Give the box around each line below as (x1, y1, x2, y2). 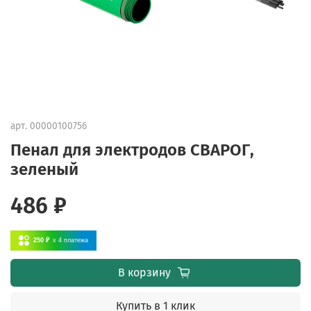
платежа (64, 236, 88, 244)
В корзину (117, 265, 171, 279)
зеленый (10, 159, 78, 179)
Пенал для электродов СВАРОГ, (10, 140, 254, 160)
